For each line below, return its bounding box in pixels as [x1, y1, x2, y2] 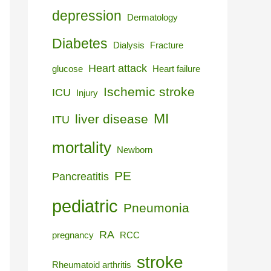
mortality [52, 139, 111, 157]
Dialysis [113, 41, 145, 51]
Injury [76, 88, 98, 99]
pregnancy [52, 230, 94, 241]
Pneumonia [123, 201, 189, 216]
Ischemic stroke [103, 85, 195, 100]
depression [52, 8, 122, 24]
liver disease [75, 112, 148, 127]
